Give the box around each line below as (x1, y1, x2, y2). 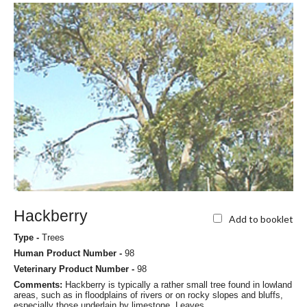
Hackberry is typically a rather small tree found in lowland (65, 280, 292, 291)
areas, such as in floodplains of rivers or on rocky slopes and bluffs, (14, 290, 283, 301)
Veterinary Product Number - (14, 264, 137, 275)
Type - (14, 232, 42, 243)
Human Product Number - (14, 248, 125, 259)
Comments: (14, 280, 65, 291)
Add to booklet (229, 212, 293, 225)
